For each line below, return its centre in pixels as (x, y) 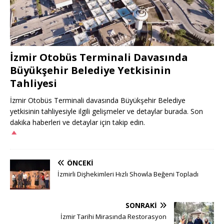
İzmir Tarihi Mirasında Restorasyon (113, 216)
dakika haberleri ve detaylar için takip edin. (77, 122)
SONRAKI (141, 205)
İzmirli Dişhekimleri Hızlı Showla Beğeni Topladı (128, 174)
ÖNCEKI (80, 162)
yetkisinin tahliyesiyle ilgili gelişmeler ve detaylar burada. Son (106, 111)
